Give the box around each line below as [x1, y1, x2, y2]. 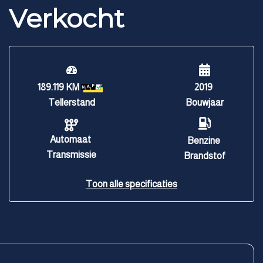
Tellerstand [48, 97, 95, 107]
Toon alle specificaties [86, 179, 177, 189]
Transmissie [46, 150, 96, 160]
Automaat [49, 134, 91, 144]
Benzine [187, 136, 220, 146]
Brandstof [184, 151, 225, 161]
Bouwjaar [186, 97, 224, 107]
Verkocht [9, 2, 124, 34]
